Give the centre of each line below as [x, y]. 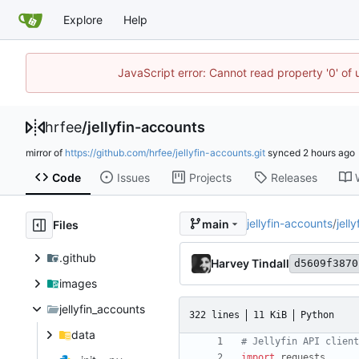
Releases [294, 177]
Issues [133, 177]
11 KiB [270, 315]
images [78, 284]
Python [317, 315]
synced [284, 153]
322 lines [214, 315]
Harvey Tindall [250, 264]
